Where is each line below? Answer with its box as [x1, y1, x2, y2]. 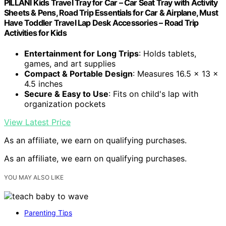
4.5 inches [24, 78, 63, 89]
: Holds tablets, [139, 48, 196, 59]
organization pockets [24, 98, 105, 109]
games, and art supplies [24, 58, 116, 69]
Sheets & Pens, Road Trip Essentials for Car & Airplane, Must [4, 7, 218, 18]
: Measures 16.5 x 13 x [133, 68, 218, 79]
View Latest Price [4, 117, 71, 127]
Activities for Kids [4, 27, 67, 38]
